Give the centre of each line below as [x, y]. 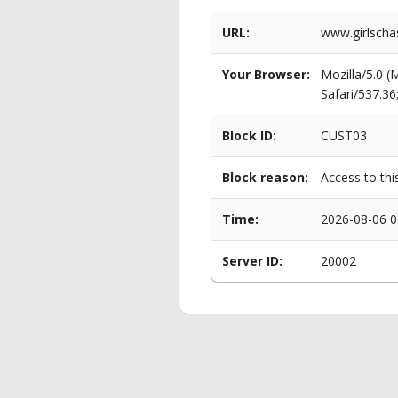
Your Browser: [266, 74]
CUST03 [344, 135]
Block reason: [265, 177]
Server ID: [252, 261]
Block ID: [249, 135]
